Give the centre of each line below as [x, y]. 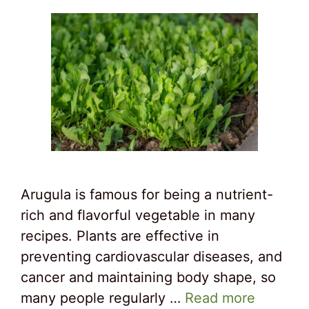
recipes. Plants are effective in [120, 236]
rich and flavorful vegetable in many [138, 215]
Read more [220, 298]
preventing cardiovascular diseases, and [151, 257]
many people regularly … [103, 298]
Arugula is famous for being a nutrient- [147, 195]
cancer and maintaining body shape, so [148, 277]
